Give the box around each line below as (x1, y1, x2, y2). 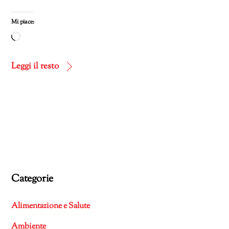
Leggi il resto (11, 60, 59, 73)
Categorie (11, 172, 53, 187)
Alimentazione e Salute (11, 200, 90, 212)
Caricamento (20, 31, 70, 44)
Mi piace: (11, 17, 35, 27)
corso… (20, 59, 47, 72)
